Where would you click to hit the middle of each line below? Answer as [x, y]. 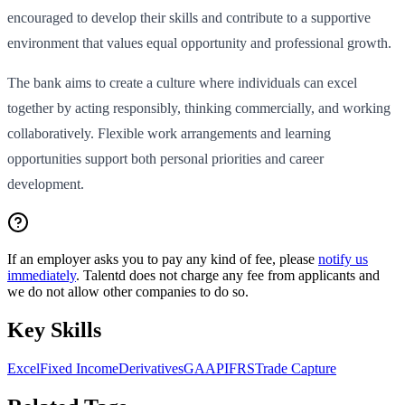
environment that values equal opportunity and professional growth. [199, 43]
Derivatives [151, 369]
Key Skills [54, 330]
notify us [343, 259]
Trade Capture [296, 369]
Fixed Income [79, 369]
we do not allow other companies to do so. [128, 292]
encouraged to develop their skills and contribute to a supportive [189, 18]
